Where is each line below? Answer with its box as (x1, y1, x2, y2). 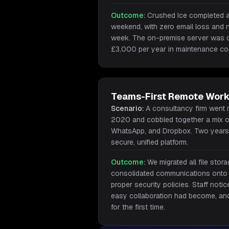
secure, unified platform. (111, 138, 188, 147)
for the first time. (111, 202, 165, 212)
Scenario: (111, 104, 146, 113)
